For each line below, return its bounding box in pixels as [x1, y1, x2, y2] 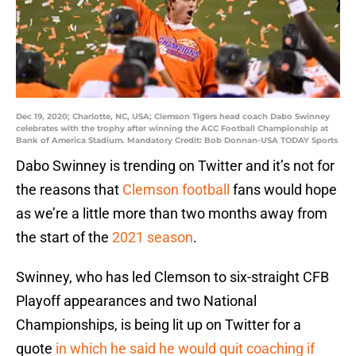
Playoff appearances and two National [16, 292, 257, 310]
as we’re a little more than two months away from [16, 205, 327, 222]
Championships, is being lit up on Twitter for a [16, 316, 301, 334]
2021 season [112, 229, 193, 246]
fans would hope [230, 181, 337, 199]
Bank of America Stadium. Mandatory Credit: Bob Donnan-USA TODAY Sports [16, 135, 338, 146]
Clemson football [122, 181, 230, 199]
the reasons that [16, 181, 122, 199]
